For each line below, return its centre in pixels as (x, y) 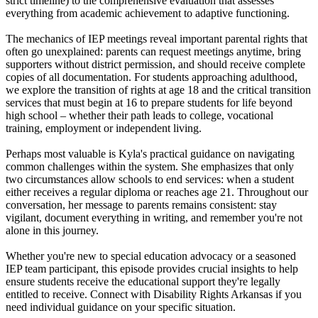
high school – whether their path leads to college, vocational (139, 115)
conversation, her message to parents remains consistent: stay (141, 204)
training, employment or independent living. (104, 128)
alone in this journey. (52, 230)
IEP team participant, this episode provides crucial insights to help (152, 268)
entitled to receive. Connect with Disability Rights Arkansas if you (154, 294)
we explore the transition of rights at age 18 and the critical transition (158, 89)
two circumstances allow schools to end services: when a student (150, 179)
